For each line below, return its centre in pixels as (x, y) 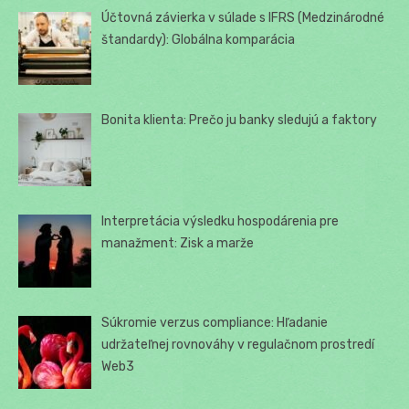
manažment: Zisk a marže (178, 243)
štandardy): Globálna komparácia (199, 40)
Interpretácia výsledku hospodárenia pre (220, 221)
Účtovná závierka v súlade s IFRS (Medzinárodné (243, 18)
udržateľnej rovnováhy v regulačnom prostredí (238, 344)
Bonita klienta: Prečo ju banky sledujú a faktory (240, 120)
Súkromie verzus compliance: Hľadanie (215, 322)
